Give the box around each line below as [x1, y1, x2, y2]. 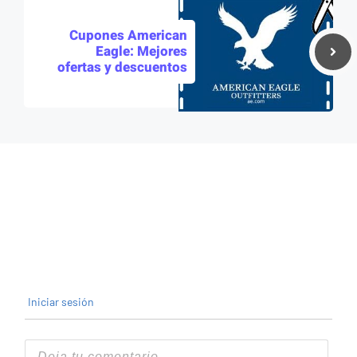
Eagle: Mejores [96, 41, 187, 61]
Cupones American [69, 25, 187, 45]
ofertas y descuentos [57, 57, 187, 77]
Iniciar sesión [25, 295, 94, 308]
